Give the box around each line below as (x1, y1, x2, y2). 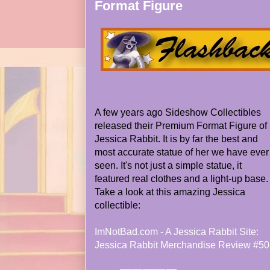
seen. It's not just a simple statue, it (95, 160, 242, 171)
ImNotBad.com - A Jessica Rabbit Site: (95, 227, 259, 237)
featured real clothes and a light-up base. (95, 174, 268, 184)
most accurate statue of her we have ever (95, 147, 269, 157)
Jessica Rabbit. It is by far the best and (95, 134, 258, 144)
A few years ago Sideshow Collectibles (95, 107, 261, 118)
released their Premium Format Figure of (95, 121, 267, 131)
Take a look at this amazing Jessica (95, 187, 245, 197)
